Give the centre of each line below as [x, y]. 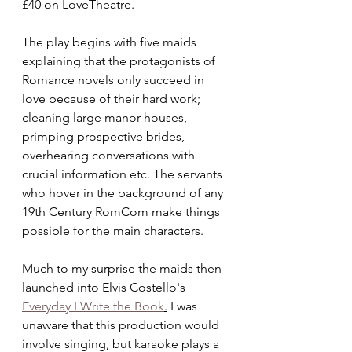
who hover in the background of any [124, 193]
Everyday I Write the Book [93, 306]
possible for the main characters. [114, 231]
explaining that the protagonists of [120, 61]
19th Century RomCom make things [123, 212]
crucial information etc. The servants [124, 174]
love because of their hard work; [113, 99]
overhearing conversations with [110, 155]
